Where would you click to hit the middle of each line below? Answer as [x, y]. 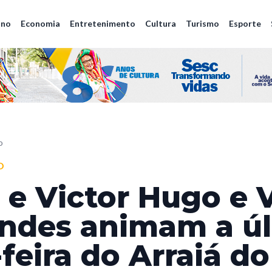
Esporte [245, 24]
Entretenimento [103, 24]
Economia [40, 24]
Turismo [202, 24]
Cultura [161, 24]
